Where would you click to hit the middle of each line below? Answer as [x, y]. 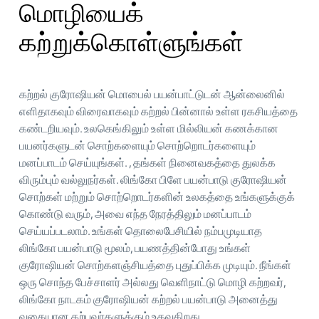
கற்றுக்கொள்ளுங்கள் [131, 42]
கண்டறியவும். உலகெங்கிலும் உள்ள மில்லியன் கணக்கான [149, 128]
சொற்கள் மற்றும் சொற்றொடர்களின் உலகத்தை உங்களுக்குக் [157, 197]
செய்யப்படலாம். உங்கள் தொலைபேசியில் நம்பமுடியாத [141, 231]
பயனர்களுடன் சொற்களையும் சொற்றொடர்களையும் [137, 145]
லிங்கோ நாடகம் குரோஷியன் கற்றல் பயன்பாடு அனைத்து [148, 299]
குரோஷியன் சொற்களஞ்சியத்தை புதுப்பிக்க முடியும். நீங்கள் [155, 265]
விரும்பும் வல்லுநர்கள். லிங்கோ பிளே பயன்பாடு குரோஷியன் [153, 179]
